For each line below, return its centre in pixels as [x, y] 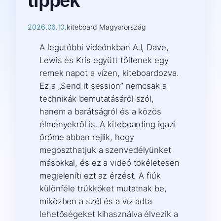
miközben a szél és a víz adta [96, 201]
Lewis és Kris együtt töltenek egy [104, 60]
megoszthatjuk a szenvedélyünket [105, 150]
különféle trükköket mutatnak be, [103, 188]
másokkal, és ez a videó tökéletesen [110, 163]
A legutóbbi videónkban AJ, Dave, [104, 47]
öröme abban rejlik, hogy [87, 137]
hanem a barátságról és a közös [100, 111]
